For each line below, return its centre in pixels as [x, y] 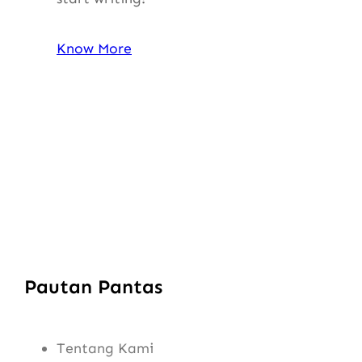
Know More [94, 48]
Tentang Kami [105, 348]
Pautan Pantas [93, 286]
